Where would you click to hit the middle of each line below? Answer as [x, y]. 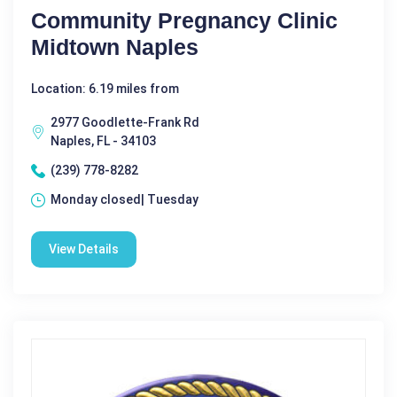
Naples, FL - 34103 [103, 141]
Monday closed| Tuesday [125, 199]
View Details [84, 249]
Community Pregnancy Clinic [184, 20]
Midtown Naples [115, 47]
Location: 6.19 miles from [105, 89]
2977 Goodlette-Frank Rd [125, 122]
